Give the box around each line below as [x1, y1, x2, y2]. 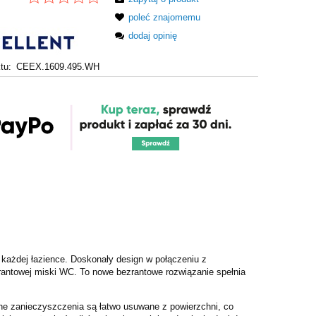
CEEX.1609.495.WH [16, 61, 99, 72]
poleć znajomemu [128, 11, 201, 23]
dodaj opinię [128, 30, 178, 41]
